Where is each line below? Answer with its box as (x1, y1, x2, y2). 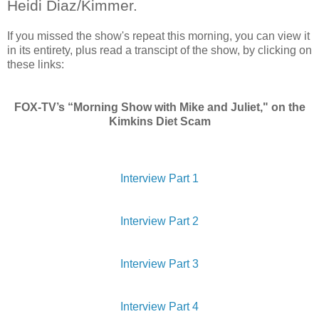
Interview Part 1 (120, 172, 199, 184)
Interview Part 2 (120, 214, 199, 227)
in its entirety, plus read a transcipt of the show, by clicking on (7, 43, 312, 56)
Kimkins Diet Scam (108, 115, 211, 127)
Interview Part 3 (120, 257, 199, 270)
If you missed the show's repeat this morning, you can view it (7, 29, 310, 42)
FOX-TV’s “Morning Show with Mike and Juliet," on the (14, 100, 305, 113)
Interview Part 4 (120, 300, 199, 313)
